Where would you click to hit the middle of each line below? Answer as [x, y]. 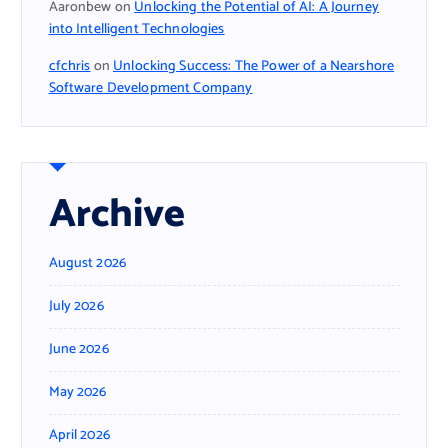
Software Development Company [150, 88]
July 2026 [76, 306]
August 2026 [87, 263]
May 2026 [77, 392]
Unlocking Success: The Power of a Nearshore [254, 66]
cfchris [69, 66]
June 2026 [78, 349]
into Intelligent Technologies [136, 30]
